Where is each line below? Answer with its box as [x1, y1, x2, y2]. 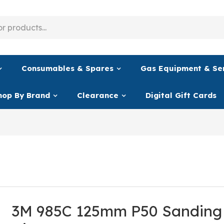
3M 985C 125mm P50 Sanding [11, 201, 222, 220]
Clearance [77, 90, 118, 100]
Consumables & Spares [21, 63, 113, 73]
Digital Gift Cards [145, 90, 216, 100]
